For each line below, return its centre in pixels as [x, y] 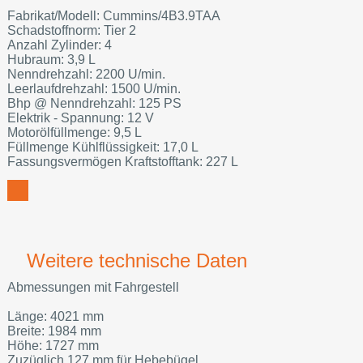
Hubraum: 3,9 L [51, 60]
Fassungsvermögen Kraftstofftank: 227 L [122, 162]
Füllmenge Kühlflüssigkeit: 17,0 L [102, 147]
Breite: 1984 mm [54, 331]
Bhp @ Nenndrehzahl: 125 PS [94, 104]
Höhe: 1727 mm [53, 345]
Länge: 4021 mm [55, 316]
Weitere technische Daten [137, 261]
